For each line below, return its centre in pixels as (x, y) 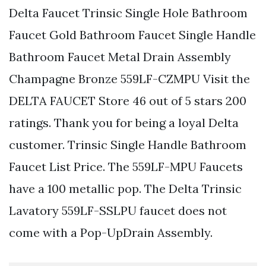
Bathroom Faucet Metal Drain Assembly (120, 57)
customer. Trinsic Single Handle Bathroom (128, 145)
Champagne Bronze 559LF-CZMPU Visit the (129, 79)
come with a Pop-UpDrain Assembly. (111, 233)
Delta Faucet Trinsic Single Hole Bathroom (128, 13)
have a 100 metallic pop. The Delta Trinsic (125, 189)
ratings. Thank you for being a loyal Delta (124, 123)
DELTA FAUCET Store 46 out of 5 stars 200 (128, 101)
